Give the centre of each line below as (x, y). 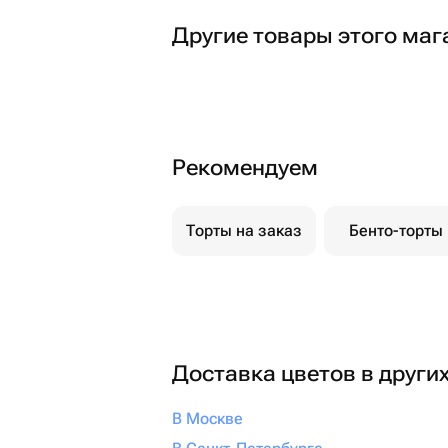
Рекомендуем (245, 167)
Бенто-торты (396, 230)
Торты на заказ (244, 230)
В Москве (207, 418)
